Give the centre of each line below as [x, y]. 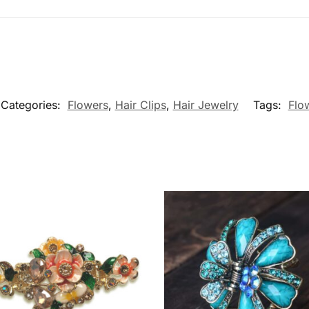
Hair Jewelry [206, 105]
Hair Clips [140, 105]
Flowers [88, 105]
